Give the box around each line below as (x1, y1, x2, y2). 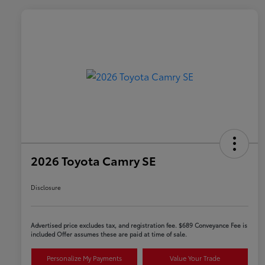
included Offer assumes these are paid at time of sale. (31, 230, 187, 239)
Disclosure (31, 183, 61, 192)
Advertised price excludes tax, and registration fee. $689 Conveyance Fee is (31, 221, 247, 230)
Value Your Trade (170, 253, 221, 263)
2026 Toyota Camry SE (31, 152, 156, 169)
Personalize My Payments (46, 253, 122, 263)
